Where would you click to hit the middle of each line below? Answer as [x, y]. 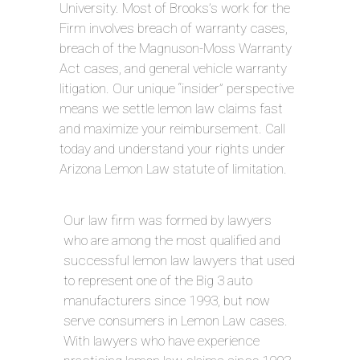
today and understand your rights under [172, 148]
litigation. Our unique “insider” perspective [177, 88]
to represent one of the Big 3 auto [158, 280]
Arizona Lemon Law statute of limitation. [173, 168]
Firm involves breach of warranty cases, [174, 28]
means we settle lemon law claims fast [171, 108]
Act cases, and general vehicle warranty [173, 68]
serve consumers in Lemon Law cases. [176, 320]
